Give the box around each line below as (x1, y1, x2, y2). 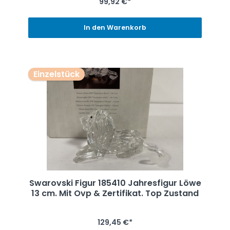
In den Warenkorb (84, 23, 146, 32)
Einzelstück (33, 68, 80, 80)
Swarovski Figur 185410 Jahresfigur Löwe (29, 177, 201, 189)
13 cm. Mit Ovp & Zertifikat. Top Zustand (31, 187, 199, 199)
